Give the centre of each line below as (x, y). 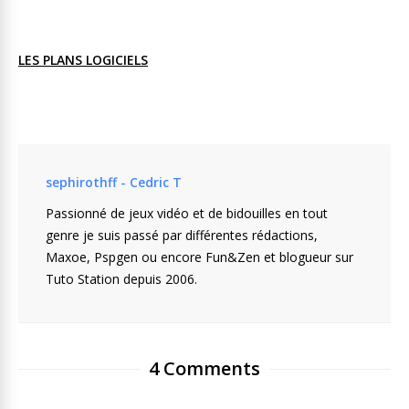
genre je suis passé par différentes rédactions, (182, 235)
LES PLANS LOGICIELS (83, 59)
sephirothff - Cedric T (114, 182)
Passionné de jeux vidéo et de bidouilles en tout (187, 213)
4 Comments (204, 368)
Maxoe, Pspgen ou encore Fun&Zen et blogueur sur (199, 257)
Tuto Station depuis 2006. (121, 278)
